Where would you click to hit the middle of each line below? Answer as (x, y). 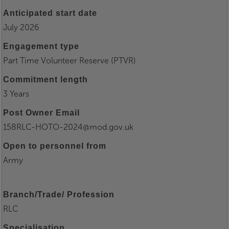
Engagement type (41, 47)
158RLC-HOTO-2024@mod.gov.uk (68, 127)
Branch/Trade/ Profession (59, 195)
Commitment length (45, 80)
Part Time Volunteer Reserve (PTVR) (70, 61)
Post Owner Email (41, 113)
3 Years (16, 94)
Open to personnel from (55, 146)
